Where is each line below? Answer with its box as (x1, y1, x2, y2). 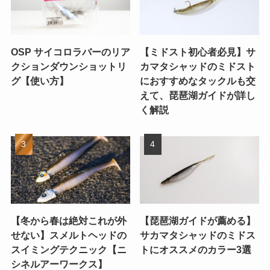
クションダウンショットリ (10, 61, 127, 72)
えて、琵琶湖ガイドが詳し (140, 90, 256, 101)
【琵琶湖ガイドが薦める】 (140, 215, 256, 226)
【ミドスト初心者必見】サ (140, 46, 256, 58)
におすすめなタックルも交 (140, 75, 256, 87)
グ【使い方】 (10, 75, 69, 87)
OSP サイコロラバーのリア (10, 46, 130, 58)
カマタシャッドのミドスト (140, 61, 256, 72)
